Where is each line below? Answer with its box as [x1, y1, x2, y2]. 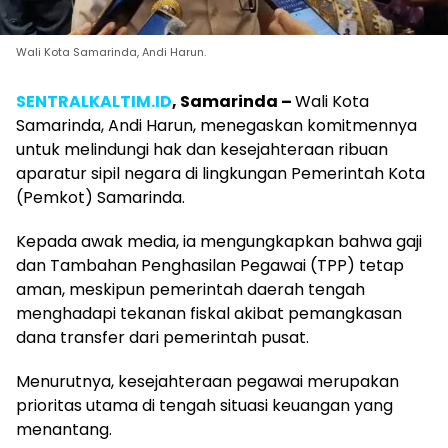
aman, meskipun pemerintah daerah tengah [16, 278, 365, 302]
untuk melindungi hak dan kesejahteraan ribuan [16, 138, 388, 162]
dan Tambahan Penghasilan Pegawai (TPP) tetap [16, 254, 404, 278]
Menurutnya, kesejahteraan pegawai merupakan [16, 370, 399, 394]
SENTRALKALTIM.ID [16, 90, 172, 114]
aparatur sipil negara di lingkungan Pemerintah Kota [16, 162, 425, 186]
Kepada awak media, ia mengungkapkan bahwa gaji [16, 230, 422, 254]
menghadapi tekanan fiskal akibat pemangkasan [16, 302, 402, 326]
